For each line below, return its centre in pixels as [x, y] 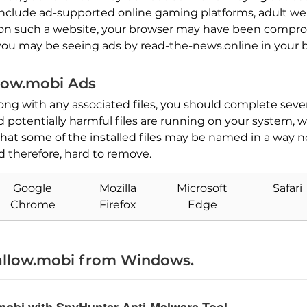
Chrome [33, 205]
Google [33, 188]
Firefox [118, 205]
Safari [287, 188]
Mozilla [118, 188]
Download [102, 219]
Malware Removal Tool [132, 227]
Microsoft [202, 188]
